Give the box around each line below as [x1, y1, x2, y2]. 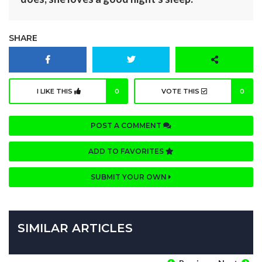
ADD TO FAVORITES [88, 146, 166, 156]
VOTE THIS [161, 87, 201, 95]
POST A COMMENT [91, 120, 163, 130]
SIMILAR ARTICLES [18, 220, 133, 235]
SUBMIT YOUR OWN [91, 172, 168, 181]
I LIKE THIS [37, 87, 74, 95]
